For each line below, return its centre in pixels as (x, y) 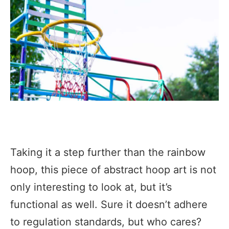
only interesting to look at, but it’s (91, 187)
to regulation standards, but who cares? (106, 222)
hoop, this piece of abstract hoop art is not (113, 169)
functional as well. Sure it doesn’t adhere (109, 204)
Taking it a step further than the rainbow (108, 152)
